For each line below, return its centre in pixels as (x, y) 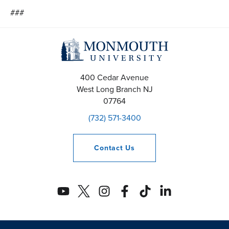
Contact (110, 148)
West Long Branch (109, 89)
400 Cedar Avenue (114, 78)
